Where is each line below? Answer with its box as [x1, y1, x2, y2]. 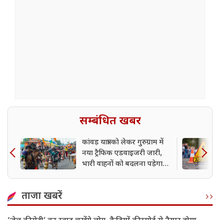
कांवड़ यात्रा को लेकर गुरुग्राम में [82, 138, 164, 148]
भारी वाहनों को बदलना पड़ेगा [82, 160, 163, 169]
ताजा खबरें [22, 190, 62, 203]
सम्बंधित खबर [79, 114, 141, 129]
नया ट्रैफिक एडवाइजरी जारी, [82, 149, 162, 159]
